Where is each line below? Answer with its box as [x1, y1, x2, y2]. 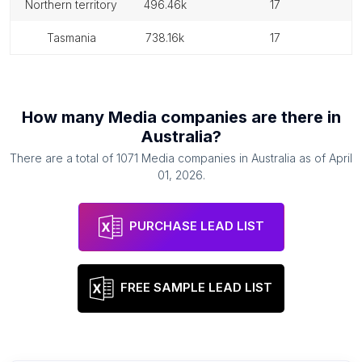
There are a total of [10, 151, 116, 165]
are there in [246, 107, 341, 127]
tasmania [53, 31, 96, 44]
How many [21, 107, 108, 127]
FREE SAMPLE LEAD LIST [120, 280, 272, 296]
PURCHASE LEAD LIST [128, 218, 264, 234]
